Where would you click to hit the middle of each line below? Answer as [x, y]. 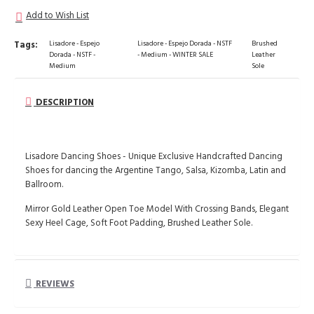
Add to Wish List [57, 16]
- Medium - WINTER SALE [176, 55]
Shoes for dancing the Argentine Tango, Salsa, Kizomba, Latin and [156, 171]
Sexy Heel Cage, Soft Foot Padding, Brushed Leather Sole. [139, 223]
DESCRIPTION [64, 103]
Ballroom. [44, 185]
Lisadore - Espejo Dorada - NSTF [185, 44]
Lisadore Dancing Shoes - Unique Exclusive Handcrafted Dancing [154, 157]
